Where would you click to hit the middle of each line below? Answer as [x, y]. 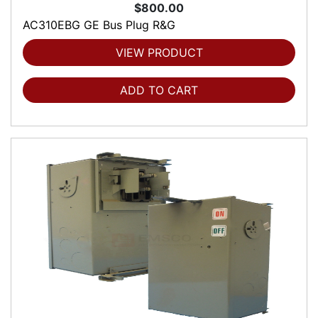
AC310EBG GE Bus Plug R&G [99, 25]
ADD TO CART [159, 91]
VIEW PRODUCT [159, 53]
